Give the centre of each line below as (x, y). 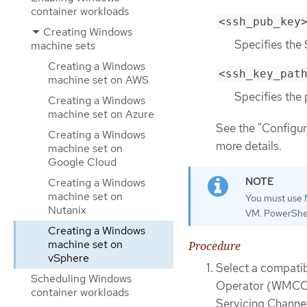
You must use (275, 198)
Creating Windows (86, 32)
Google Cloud (82, 162)
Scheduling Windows (81, 279)
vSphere (69, 258)
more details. (249, 146)
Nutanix (67, 210)
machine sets (63, 46)
